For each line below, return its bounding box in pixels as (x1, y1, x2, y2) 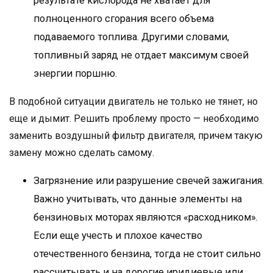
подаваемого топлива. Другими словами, (34, 31, 229, 43)
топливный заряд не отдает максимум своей (34, 49, 249, 61)
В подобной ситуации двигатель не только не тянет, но (9, 96, 258, 107)
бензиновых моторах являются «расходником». (34, 211, 258, 223)
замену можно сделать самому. (9, 147, 154, 158)
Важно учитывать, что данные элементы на (34, 193, 242, 205)
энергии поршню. (34, 68, 117, 79)
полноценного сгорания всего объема (34, 13, 214, 24)
